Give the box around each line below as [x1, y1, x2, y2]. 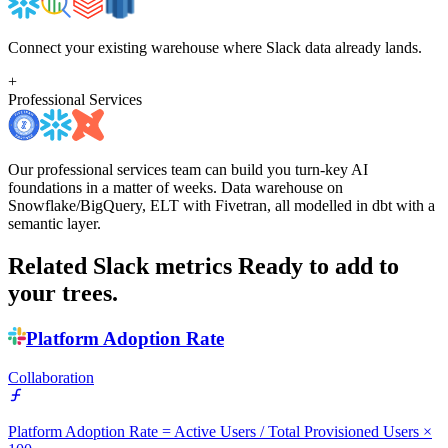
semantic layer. [8, 215, 101, 233]
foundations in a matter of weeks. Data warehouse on [8, 179, 343, 197]
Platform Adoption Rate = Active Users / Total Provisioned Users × [8, 422, 432, 440]
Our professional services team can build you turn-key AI [8, 161, 368, 179]
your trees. [8, 280, 118, 307]
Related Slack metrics [8, 253, 232, 280]
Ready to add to [238, 253, 399, 280]
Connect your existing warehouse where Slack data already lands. [8, 39, 422, 57]
